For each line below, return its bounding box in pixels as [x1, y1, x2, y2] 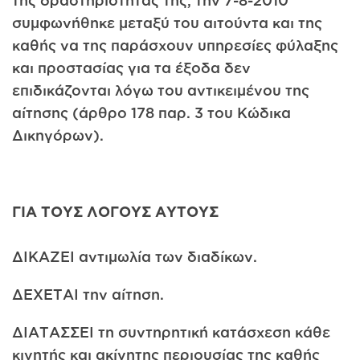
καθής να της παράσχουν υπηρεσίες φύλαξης [12, 37, 338, 54]
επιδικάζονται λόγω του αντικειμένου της [12, 82, 309, 99]
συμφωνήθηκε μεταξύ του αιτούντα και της [12, 14, 322, 31]
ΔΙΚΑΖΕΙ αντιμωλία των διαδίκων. [12, 247, 257, 264]
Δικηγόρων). [12, 127, 104, 144]
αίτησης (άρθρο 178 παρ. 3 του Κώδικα [12, 104, 291, 121]
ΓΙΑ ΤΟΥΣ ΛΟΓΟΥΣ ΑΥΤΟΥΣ [12, 202, 219, 219]
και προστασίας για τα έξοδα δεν [12, 59, 251, 76]
